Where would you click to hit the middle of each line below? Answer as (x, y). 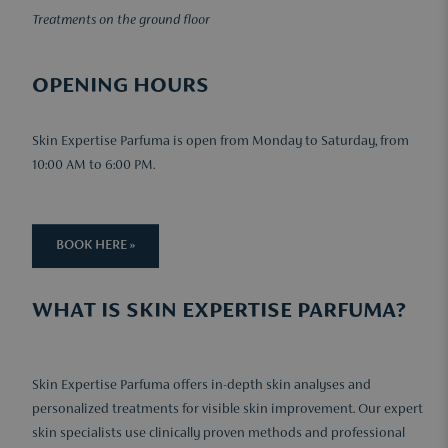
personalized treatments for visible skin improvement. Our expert (227, 410)
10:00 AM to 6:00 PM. (93, 166)
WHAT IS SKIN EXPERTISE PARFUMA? (219, 311)
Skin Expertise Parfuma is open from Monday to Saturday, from (220, 142)
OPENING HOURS (120, 86)
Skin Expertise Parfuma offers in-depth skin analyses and (201, 386)
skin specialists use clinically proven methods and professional (218, 434)
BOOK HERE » (95, 246)
